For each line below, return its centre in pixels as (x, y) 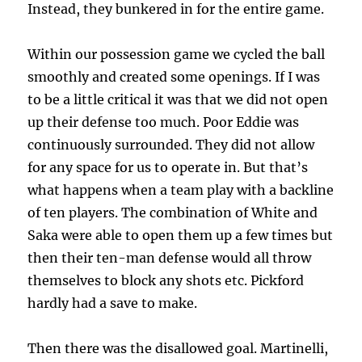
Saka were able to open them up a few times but (181, 236)
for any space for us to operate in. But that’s (168, 168)
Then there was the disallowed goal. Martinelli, (178, 349)
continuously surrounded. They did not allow (171, 145)
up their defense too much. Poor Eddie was (164, 122)
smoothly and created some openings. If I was (174, 77)
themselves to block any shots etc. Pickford (166, 281)
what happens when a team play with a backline (181, 190)
